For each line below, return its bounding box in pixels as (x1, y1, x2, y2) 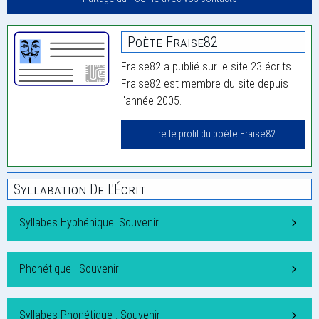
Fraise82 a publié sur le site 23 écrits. (121, 60, 294, 74)
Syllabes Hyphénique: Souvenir (19, 216, 159, 230)
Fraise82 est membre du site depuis (121, 77, 289, 91)
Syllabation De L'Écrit (14, 181, 146, 199)
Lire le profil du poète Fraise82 (151, 128, 276, 141)
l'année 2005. (121, 94, 182, 108)
